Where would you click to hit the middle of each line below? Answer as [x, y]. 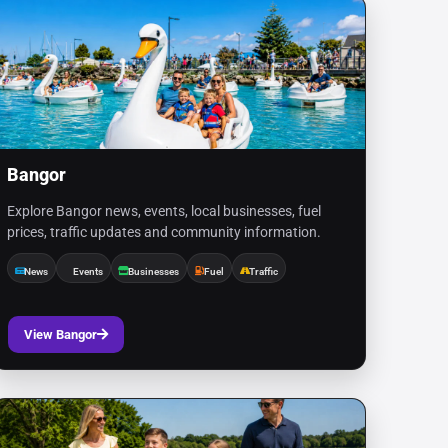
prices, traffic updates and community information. [164, 232]
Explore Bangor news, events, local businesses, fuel [164, 211]
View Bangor [61, 334]
